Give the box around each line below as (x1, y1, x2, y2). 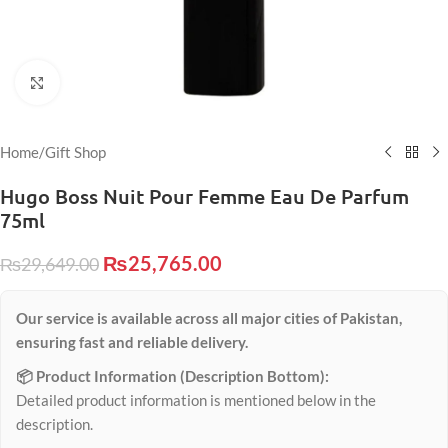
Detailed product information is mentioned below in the (16, 391, 376, 409)
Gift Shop (45, 143, 106, 161)
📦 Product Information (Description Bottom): (16, 367, 329, 385)
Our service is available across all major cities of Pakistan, (16, 309, 402, 327)
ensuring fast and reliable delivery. (16, 333, 248, 351)
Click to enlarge (59, 74, 157, 91)
